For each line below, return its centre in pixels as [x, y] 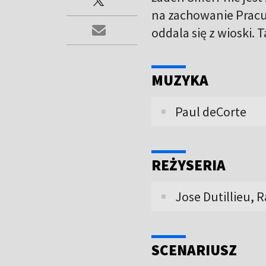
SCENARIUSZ [194, 250]
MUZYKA [180, 80]
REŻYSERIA [189, 165]
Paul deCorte [211, 111]
